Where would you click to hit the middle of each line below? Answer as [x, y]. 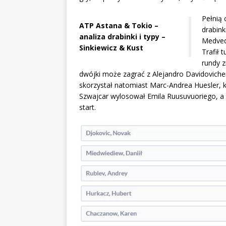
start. [88, 107]
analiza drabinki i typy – [122, 37]
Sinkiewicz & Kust [111, 48]
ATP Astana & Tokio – [119, 26]
